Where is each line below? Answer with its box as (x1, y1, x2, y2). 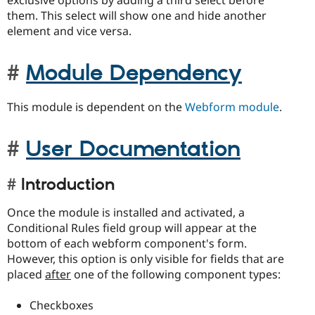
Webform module (185, 99, 279, 115)
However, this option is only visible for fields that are (7, 250, 284, 266)
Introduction (21, 174, 115, 196)
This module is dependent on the (7, 99, 185, 115)
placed (7, 266, 45, 282)
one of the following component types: (71, 266, 281, 282)
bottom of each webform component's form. (7, 235, 247, 251)
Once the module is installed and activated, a (7, 204, 245, 220)
